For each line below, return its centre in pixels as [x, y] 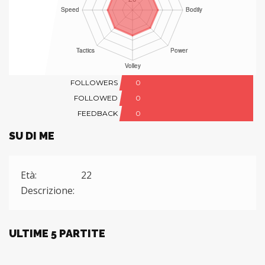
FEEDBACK [98, 113]
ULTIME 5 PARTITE [57, 233]
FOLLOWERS [94, 83]
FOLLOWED [96, 98]
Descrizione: [48, 190]
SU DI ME [32, 136]
